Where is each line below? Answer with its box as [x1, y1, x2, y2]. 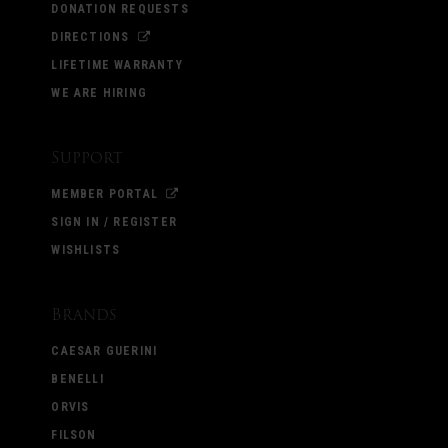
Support [51, 145, 124, 171]
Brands [51, 302, 118, 328]
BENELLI [51, 372, 104, 387]
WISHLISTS [51, 243, 121, 258]
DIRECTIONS [51, 30, 130, 45]
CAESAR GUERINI [51, 344, 158, 359]
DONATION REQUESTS [51, 2, 189, 17]
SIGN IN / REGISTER [51, 215, 177, 230]
